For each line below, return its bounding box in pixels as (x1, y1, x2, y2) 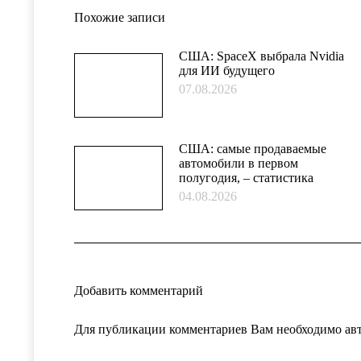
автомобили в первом (179, 156, 298, 170)
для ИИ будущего (179, 64, 275, 77)
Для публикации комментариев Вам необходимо (74, 322, 345, 336)
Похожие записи (74, 10, 165, 24)
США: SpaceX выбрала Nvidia (179, 49, 344, 63)
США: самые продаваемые (179, 142, 326, 156)
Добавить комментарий (74, 284, 203, 297)
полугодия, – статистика (179, 171, 313, 185)
